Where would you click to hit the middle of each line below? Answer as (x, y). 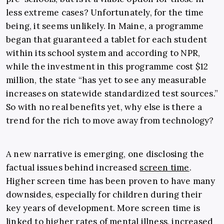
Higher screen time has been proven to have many (111, 181)
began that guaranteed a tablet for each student (107, 40)
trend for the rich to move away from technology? (110, 121)
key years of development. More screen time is (103, 208)
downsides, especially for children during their (104, 195)
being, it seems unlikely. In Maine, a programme (105, 26)
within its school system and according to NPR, (103, 53)
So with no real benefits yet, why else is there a (104, 107)
